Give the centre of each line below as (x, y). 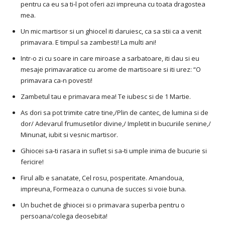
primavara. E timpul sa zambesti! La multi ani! (88, 42)
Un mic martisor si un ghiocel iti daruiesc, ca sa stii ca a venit (111, 31)
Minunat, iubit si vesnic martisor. (69, 135)
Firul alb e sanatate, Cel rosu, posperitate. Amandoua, (102, 178)
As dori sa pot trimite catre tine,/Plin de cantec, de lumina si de (115, 113)
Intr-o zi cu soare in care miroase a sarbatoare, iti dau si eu (110, 59)
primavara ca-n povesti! (57, 81)
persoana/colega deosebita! (64, 216)
